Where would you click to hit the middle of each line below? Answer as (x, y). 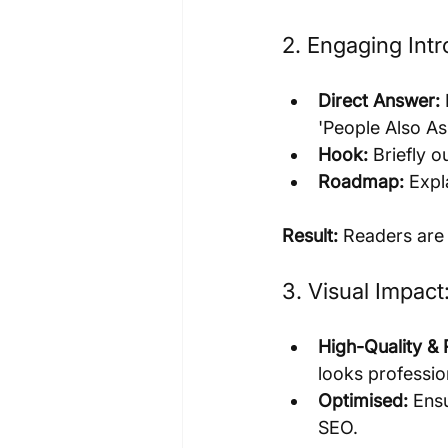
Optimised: (363, 400)
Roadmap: (361, 181)
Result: (310, 235)
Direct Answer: (379, 100)
